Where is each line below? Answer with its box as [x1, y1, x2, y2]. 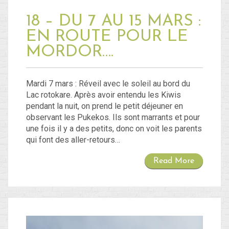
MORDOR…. [26, 44, 113, 61]
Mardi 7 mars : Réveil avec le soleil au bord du [26, 79, 190, 89]
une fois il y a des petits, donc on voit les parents [26, 124, 202, 134]
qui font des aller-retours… [26, 135, 120, 145]
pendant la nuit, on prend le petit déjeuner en [26, 101, 183, 111]
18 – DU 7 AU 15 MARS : [26, 13, 201, 30]
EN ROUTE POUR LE [26, 29, 188, 45]
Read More [153, 157, 194, 166]
